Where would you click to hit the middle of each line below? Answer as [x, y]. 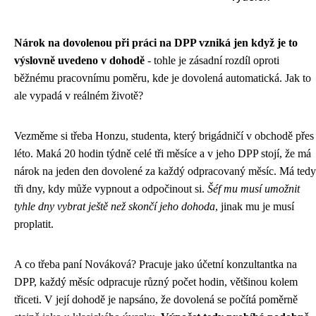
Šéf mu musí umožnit [254, 188]
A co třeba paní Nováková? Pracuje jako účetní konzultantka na [156, 264]
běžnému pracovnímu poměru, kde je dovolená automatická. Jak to [163, 78]
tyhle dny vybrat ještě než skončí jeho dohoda [115, 206]
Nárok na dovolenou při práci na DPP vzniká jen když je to [156, 42]
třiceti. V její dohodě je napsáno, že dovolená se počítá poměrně [156, 299]
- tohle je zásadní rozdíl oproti [212, 60]
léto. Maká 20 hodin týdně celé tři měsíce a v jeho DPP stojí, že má [163, 153]
